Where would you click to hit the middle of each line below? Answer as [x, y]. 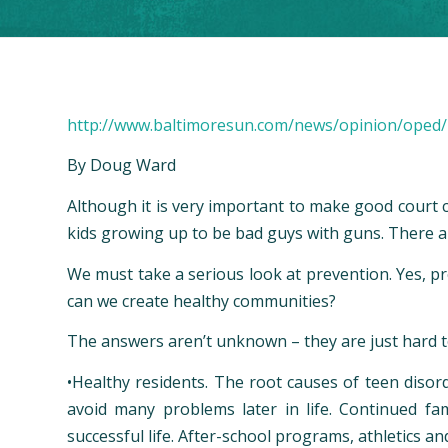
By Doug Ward [121, 165]
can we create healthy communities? [201, 300]
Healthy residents [139, 382]
